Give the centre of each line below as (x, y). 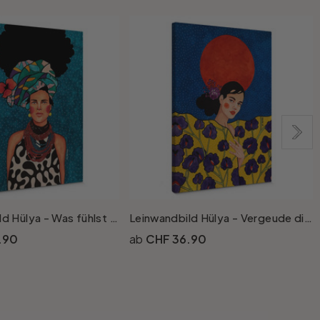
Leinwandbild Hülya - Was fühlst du (114, 218)
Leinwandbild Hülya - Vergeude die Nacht (308, 218)
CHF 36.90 (176, 239)
